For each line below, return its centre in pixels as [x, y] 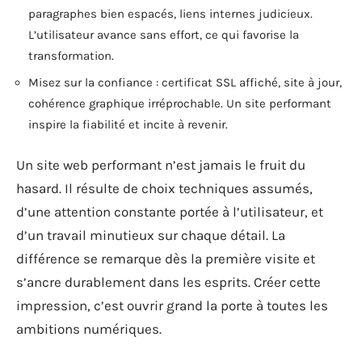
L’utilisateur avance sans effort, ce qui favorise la [164, 34]
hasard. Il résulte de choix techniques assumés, [164, 188]
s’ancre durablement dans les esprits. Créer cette [168, 282]
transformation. [71, 55]
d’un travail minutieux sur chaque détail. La [151, 235]
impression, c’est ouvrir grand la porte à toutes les [172, 305]
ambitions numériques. [89, 328]
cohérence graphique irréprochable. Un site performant [180, 103]
